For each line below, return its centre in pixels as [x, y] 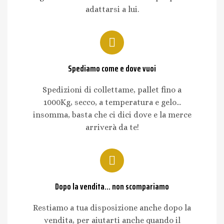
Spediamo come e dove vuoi [112, 68]
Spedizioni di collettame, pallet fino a [112, 89]
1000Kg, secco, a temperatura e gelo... [112, 102]
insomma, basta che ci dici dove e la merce [112, 114]
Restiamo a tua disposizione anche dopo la [112, 207]
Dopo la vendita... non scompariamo [112, 186]
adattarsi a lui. [112, 9]
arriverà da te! [112, 127]
